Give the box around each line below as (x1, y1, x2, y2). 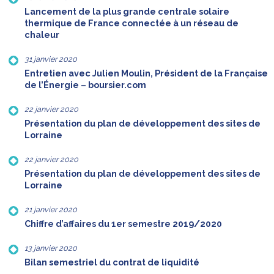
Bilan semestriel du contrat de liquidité (24, 257, 199, 268)
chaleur (24, 30, 59, 40)
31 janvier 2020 (24, 54, 77, 64)
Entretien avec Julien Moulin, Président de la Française (24, 68, 268, 79)
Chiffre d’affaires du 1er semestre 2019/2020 (24, 219, 222, 229)
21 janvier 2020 (24, 205, 77, 215)
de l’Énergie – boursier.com (24, 80, 146, 91)
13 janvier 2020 (24, 243, 77, 253)
